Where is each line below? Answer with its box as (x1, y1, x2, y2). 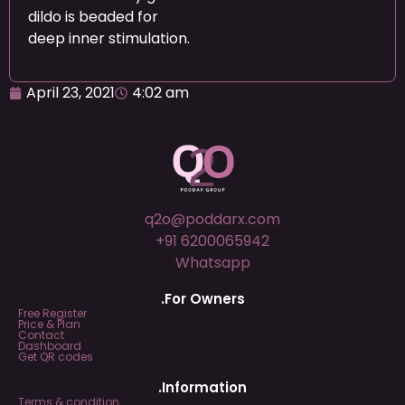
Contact (18, 327, 64, 344)
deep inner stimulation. (28, 28, 190, 50)
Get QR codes (18, 349, 93, 365)
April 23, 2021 (26, 81, 115, 103)
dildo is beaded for (28, 6, 158, 28)
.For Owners (160, 289, 245, 309)
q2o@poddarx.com (145, 209, 281, 231)
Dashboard (18, 338, 81, 354)
